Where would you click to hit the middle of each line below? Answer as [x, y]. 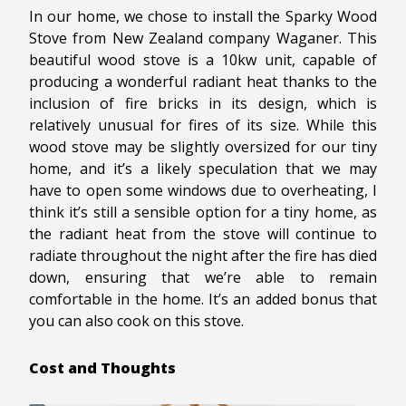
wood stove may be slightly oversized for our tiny [203, 147]
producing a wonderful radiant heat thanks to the [203, 82]
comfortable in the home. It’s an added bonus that [203, 300]
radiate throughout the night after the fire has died [203, 256]
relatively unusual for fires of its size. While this [203, 126]
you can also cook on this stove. [136, 321]
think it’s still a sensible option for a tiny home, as [203, 213]
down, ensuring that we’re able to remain [203, 278]
